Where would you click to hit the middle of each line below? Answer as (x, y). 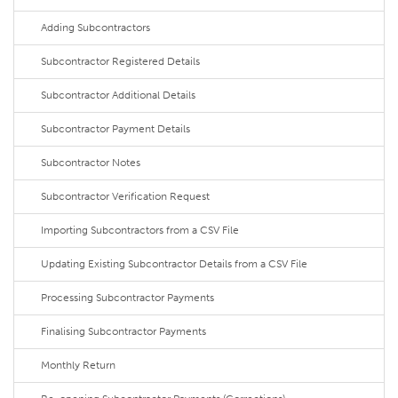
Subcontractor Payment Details (115, 129)
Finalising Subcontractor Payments (123, 331)
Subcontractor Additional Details (118, 95)
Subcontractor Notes (91, 163)
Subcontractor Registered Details (120, 61)
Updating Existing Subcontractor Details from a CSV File (174, 264)
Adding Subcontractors (96, 28)
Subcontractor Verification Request (125, 196)
